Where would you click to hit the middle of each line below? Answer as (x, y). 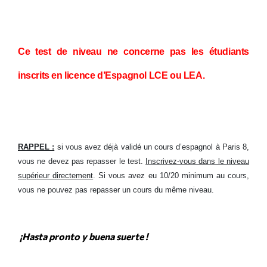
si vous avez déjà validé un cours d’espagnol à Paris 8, (152, 147)
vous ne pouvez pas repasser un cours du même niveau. (116, 190)
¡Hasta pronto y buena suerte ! (83, 236)
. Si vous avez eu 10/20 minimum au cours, (171, 175)
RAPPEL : (36, 147)
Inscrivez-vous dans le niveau (198, 161)
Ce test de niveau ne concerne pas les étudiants (133, 51)
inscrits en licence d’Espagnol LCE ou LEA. (111, 75)
